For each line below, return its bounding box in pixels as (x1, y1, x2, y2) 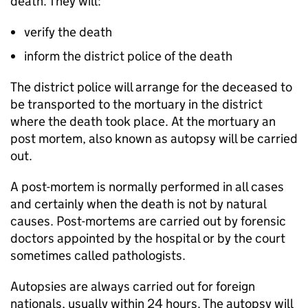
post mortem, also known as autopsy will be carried (10, 131, 298, 146)
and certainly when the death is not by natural (10, 196, 266, 212)
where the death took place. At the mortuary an (10, 113, 276, 129)
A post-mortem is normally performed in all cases (10, 179, 284, 195)
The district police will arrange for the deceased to (10, 79, 292, 95)
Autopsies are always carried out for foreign (10, 278, 255, 294)
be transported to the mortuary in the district (10, 96, 263, 112)
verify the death (24, 24, 112, 40)
